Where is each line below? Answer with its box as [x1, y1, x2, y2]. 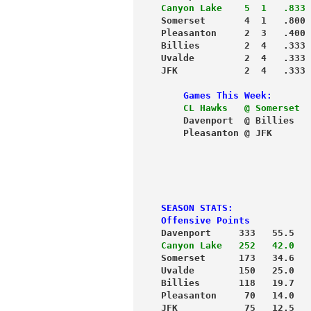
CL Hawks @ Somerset [161, 102, 300, 113]
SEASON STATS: [161, 202, 233, 213]
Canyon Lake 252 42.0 [161, 239, 294, 251]
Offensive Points [161, 215, 250, 226]
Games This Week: [161, 90, 272, 101]
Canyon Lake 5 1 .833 [161, 2, 305, 13]
